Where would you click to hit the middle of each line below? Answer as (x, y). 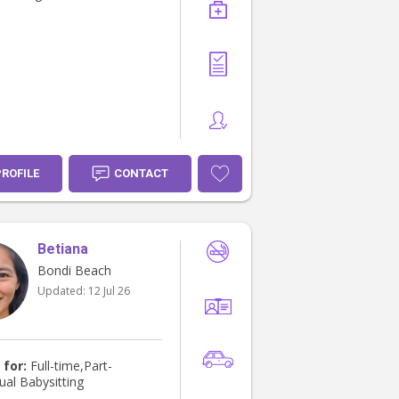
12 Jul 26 (109, 291)
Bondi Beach (74, 271)
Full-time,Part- (69, 366)
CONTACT (141, 174)
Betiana (63, 249)
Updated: (63, 291)
